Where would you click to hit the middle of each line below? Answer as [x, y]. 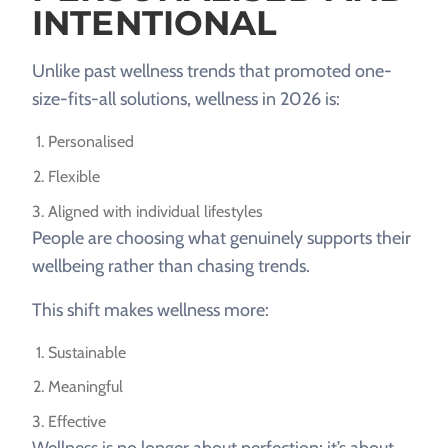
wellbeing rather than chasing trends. [171, 265]
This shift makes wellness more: [150, 309]
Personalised [91, 142]
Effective [77, 421]
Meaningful [85, 387]
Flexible [74, 177]
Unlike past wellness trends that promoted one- [212, 71]
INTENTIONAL [155, 23]
